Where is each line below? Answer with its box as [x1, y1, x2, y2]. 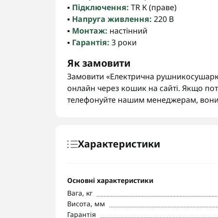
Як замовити [67, 56, 130, 70]
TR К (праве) [129, 2, 177, 13]
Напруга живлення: [72, 14, 152, 24]
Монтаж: [72, 25, 108, 36]
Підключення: [72, 2, 129, 13]
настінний [108, 25, 147, 36]
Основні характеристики [67, 176, 153, 185]
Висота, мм [67, 199, 105, 208]
